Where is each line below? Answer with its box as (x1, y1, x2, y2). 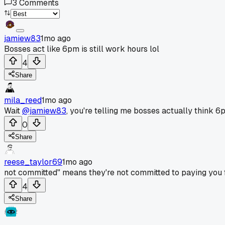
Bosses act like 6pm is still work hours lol (4, 43, 159, 54)
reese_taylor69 (4, 156, 62, 167)
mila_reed (4, 94, 42, 105)
